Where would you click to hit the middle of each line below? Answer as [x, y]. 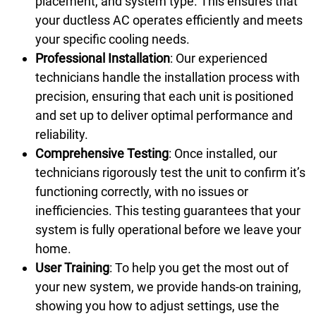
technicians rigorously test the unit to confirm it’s [170, 172]
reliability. [62, 134]
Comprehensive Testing [102, 153]
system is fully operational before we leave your [168, 229]
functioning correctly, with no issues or [142, 191]
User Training [72, 267]
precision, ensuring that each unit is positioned [164, 96]
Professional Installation [103, 58]
